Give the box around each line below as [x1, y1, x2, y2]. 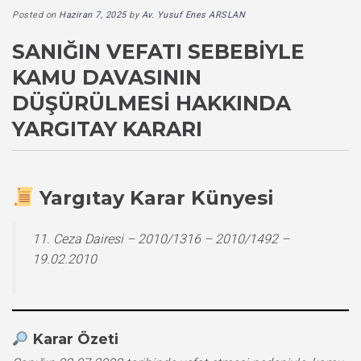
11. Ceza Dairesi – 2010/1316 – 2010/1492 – [32, 230, 289, 247]
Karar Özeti [32, 330, 118, 348]
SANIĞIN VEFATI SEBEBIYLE [12, 39, 305, 64]
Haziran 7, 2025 [59, 9, 127, 20]
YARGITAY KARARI [12, 116, 202, 141]
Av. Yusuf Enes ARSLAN [141, 9, 245, 20]
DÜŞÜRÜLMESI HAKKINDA [12, 90, 291, 115]
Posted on [12, 9, 59, 20]
